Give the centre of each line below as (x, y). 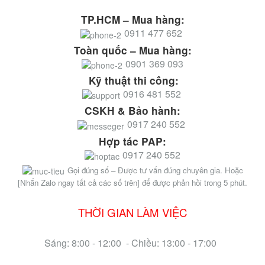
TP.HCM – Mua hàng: (132, 20)
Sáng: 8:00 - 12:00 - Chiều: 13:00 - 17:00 (132, 243)
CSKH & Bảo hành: (132, 111)
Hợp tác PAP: (132, 141)
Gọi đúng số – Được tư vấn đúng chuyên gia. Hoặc (155, 170)
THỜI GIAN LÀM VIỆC (132, 213)
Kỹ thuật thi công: (134, 80)
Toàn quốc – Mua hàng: (132, 50)
